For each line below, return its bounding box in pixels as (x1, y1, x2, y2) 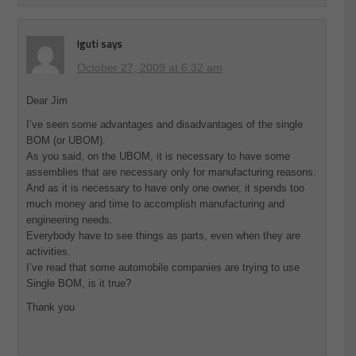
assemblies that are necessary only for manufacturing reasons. (25, 166, 316, 179)
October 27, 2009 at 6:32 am (76, 61, 222, 75)
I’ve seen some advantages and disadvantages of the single (25, 118, 303, 131)
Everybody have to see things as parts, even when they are (25, 230, 300, 242)
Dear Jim (25, 95, 68, 107)
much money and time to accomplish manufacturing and (25, 198, 284, 211)
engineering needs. (25, 214, 113, 226)
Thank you (25, 301, 75, 314)
